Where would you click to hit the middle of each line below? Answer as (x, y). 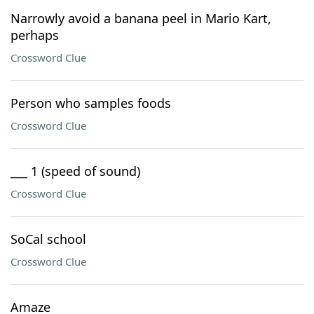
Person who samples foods (91, 103)
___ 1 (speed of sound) (75, 171)
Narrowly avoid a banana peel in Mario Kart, (141, 18)
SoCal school (48, 239)
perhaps (35, 35)
